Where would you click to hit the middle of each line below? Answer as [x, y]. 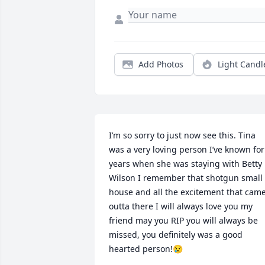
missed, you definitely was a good [176, 235]
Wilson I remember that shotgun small [186, 178]
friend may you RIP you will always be [183, 221]
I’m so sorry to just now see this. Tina [182, 135]
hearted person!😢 [146, 249]
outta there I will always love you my [181, 206]
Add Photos [161, 64]
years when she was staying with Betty [185, 164]
